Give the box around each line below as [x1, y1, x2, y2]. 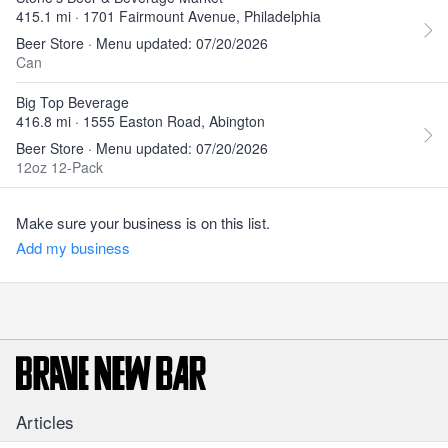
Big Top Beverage [16, 92, 129, 112]
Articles [16, 409, 74, 434]
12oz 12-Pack [16, 157, 103, 177]
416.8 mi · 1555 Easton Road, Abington [16, 111, 265, 131]
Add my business [16, 237, 130, 258]
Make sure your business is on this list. [16, 212, 270, 233]
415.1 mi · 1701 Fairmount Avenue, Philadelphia [16, 6, 321, 26]
